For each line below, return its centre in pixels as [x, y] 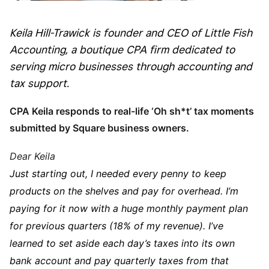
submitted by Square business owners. [99, 128]
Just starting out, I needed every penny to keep [118, 173]
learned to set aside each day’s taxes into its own [122, 243]
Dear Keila [32, 156]
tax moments [224, 111]
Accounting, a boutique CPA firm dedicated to [122, 49]
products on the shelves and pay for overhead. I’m [124, 191]
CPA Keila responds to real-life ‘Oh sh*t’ [102, 111]
